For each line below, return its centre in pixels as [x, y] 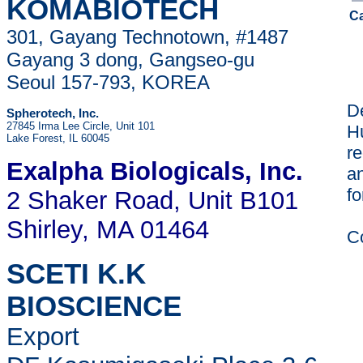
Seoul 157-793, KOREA [108, 82]
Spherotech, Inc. [53, 113]
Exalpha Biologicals [126, 171]
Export [167, 337]
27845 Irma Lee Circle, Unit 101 [81, 126]
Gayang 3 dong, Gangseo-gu [130, 60]
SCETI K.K [76, 273]
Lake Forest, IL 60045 [58, 138]
